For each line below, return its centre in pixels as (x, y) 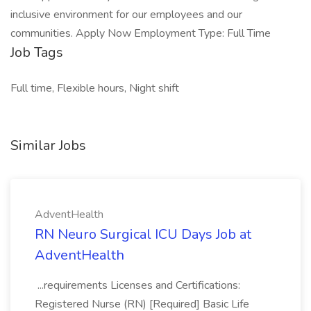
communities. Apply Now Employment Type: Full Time (141, 33)
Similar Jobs (48, 145)
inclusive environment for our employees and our (126, 15)
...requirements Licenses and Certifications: (137, 285)
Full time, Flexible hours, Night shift (95, 88)
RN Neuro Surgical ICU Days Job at (143, 234)
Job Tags (37, 52)
